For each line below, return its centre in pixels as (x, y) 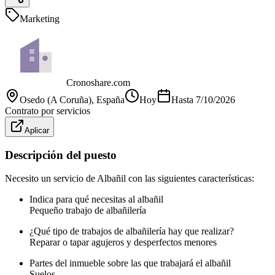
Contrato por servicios (48, 110)
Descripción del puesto (61, 155)
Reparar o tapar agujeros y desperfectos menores (123, 242)
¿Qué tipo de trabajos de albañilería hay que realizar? (132, 231)
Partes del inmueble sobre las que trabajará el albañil (130, 263)
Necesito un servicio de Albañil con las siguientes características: (130, 179)
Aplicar (37, 130)
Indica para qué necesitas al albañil (96, 199)
